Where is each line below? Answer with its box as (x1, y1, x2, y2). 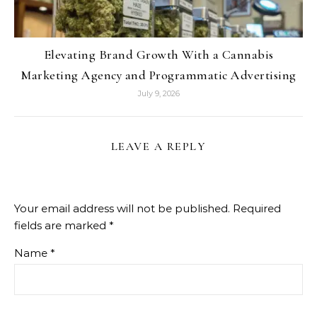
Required (233, 202, 281, 215)
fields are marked (14, 219, 109, 232)
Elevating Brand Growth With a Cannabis (43, 47, 274, 62)
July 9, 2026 (137, 88, 180, 98)
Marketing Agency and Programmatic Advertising (21, 67, 296, 83)
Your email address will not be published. (14, 202, 230, 215)
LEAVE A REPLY (110, 139, 207, 154)
